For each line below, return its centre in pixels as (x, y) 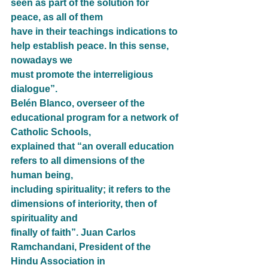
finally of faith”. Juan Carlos (74, 233)
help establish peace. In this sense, (91, 46)
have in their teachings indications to (95, 32)
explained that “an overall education (94, 147)
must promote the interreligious (83, 75)
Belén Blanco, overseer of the (79, 103)
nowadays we (42, 60)
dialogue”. (34, 89)
